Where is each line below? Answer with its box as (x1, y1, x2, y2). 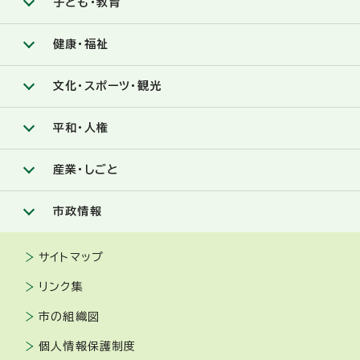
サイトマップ (39, 252, 104, 264)
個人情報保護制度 (39, 341, 137, 353)
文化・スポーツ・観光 (53, 80, 162, 92)
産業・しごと (53, 164, 119, 176)
